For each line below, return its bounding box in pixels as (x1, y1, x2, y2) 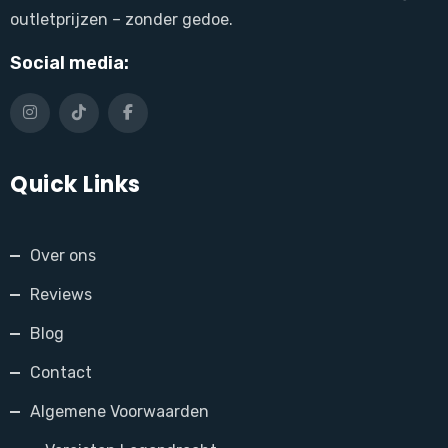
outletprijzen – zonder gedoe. (10, 10, 233, 30)
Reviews (30, 285, 92, 305)
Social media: (10, 52, 129, 75)
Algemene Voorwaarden (30, 402, 209, 422)
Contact (30, 363, 92, 383)
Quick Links (10, 169, 141, 201)
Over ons (30, 246, 96, 266)
